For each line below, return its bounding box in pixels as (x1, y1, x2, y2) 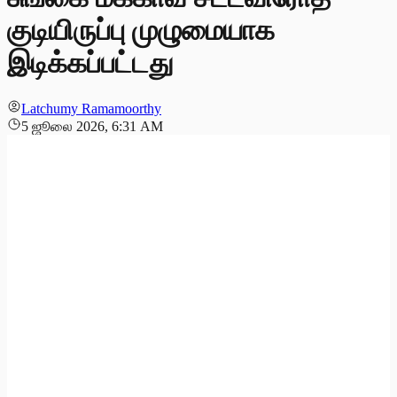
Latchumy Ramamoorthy (21, 100, 161, 116)
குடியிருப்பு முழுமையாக (7, 14, 275, 47)
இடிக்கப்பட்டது (7, 47, 174, 80)
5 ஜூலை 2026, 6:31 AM (21, 118, 163, 134)
